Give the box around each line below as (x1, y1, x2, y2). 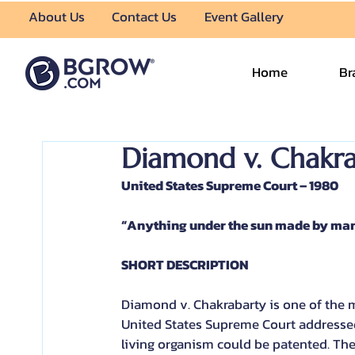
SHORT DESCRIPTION (121, 254, 249, 275)
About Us (29, 6, 86, 27)
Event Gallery (204, 6, 284, 27)
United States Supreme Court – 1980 (121, 175, 338, 196)
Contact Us (112, 6, 177, 27)
